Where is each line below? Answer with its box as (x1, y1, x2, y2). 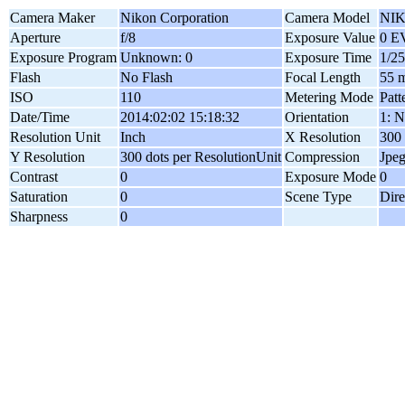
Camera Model (285, 10, 370, 25)
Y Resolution (10, 149, 85, 165)
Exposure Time (285, 50, 372, 65)
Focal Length (285, 70, 361, 85)
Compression (285, 149, 360, 165)
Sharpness (10, 209, 68, 224)
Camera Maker (10, 10, 95, 25)
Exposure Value (285, 30, 375, 45)
